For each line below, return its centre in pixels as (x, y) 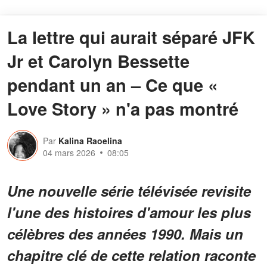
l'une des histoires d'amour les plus (129, 212)
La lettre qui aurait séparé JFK (131, 37)
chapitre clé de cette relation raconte (131, 255)
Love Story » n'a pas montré (123, 108)
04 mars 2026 (69, 152)
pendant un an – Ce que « (112, 84)
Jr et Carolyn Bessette (98, 60)
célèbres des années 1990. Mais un (125, 233)
